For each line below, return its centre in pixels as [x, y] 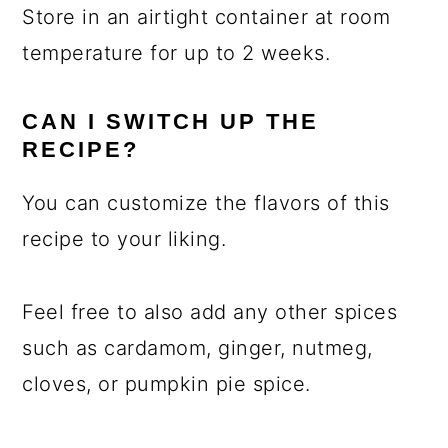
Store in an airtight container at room [206, 17]
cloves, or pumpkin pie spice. [166, 384]
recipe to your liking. [124, 239]
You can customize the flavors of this [206, 203]
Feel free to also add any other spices [210, 312]
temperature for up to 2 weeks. [176, 53]
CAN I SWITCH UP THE [171, 122]
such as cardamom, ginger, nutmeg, [197, 348]
